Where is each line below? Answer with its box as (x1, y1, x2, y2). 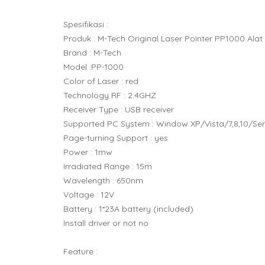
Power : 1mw (63, 146, 112, 157)
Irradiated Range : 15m (63, 160, 152, 172)
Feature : (63, 245, 98, 257)
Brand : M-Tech (63, 47, 121, 58)
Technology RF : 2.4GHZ (63, 89, 156, 101)
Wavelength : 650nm (63, 174, 143, 186)
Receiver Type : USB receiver (63, 104, 174, 115)
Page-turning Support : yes (63, 132, 168, 143)
